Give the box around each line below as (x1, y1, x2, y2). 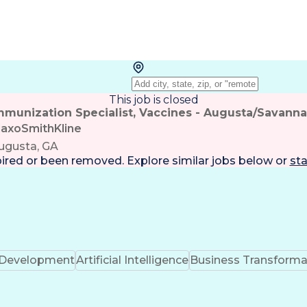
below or (235, 154, 287, 167)
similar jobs (171, 154, 236, 167)
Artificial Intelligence (76, 254, 188, 267)
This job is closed (108, 93, 199, 106)
